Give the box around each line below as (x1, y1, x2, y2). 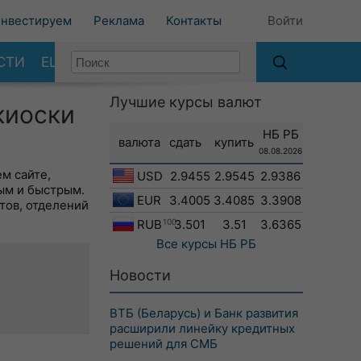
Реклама (93, 13, 144, 28)
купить (214, 135, 254, 150)
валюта (118, 135, 160, 150)
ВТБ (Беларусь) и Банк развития (110, 305, 298, 321)
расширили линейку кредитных (110, 321, 295, 336)
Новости (110, 267, 171, 284)
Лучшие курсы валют (110, 93, 262, 110)
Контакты (166, 13, 222, 28)
